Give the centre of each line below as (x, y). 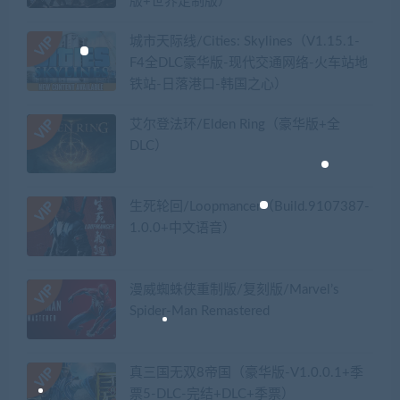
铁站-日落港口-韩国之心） (208, 85)
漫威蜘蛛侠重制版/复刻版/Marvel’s (234, 290)
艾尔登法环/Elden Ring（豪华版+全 (235, 124)
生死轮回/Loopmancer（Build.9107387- (250, 207)
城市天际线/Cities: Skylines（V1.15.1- (245, 42)
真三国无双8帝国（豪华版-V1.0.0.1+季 (246, 372)
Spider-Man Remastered (200, 312)
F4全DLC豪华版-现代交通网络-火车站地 (249, 63)
